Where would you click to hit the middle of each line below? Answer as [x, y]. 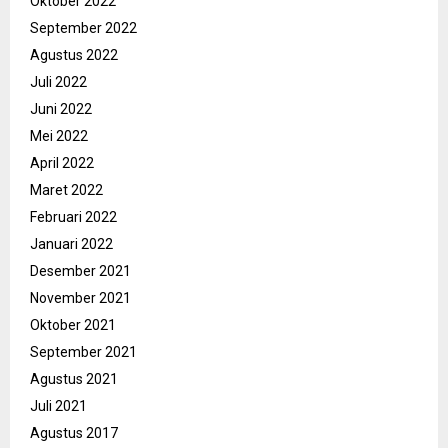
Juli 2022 [58, 82]
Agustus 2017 [74, 433]
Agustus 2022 [74, 55]
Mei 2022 [59, 136]
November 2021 [80, 298]
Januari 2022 [71, 244]
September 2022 [83, 28]
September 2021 [83, 352]
